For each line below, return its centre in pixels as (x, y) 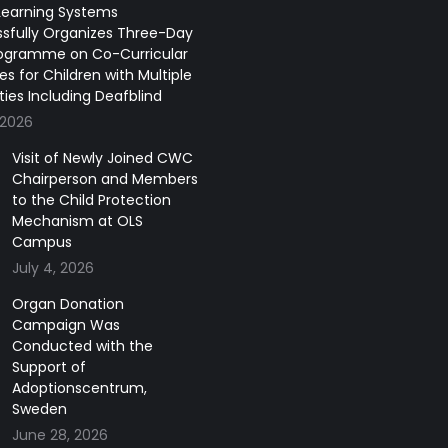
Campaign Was (65, 325)
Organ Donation (67, 304)
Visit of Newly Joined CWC (102, 158)
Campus (41, 242)
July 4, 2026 (52, 268)
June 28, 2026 (59, 435)
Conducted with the (82, 346)
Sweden (39, 409)
